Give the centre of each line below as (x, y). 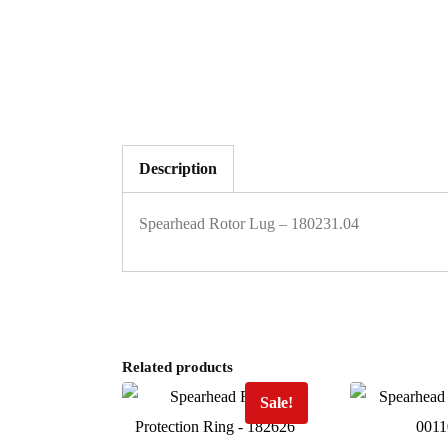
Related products (177, 367)
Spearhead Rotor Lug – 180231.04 (249, 224)
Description (178, 169)
